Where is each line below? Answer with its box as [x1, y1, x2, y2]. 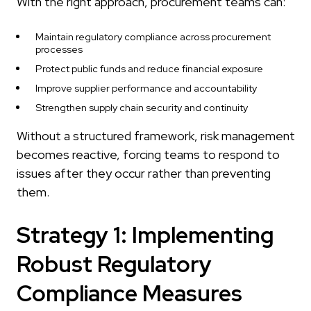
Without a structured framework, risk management [17, 128, 295, 144]
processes [35, 42, 83, 56]
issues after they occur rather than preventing [17, 165, 271, 182]
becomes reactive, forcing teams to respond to [17, 146, 280, 163]
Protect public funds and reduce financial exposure [35, 62, 263, 76]
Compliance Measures [17, 278, 242, 309]
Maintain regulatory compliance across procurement [35, 30, 271, 44]
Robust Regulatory [17, 249, 212, 280]
